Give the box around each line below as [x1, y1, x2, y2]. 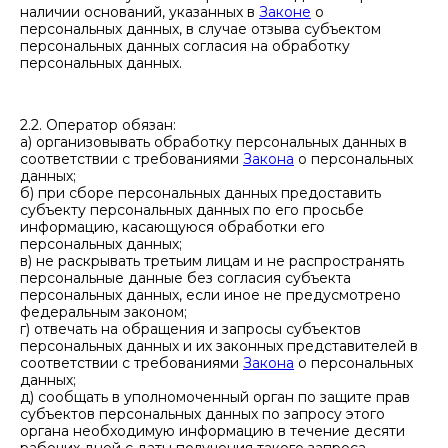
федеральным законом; [20, 303, 187, 321]
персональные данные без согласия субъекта [20, 269, 351, 287]
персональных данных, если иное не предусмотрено [20, 286, 401, 304]
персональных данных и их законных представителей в [20, 337, 418, 355]
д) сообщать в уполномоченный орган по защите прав [20, 388, 410, 406]
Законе [259, 3, 311, 21]
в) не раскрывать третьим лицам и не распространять [20, 252, 404, 270]
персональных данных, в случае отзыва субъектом [20, 20, 381, 38]
